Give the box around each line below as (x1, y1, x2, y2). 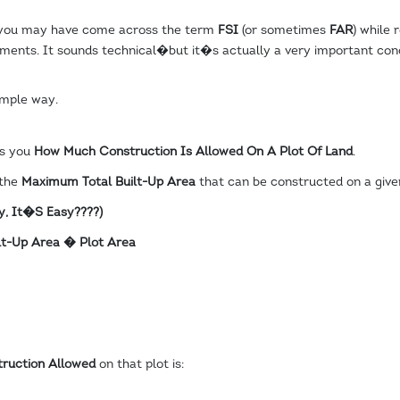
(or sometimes (237, 23, 329, 37)
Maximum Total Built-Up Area (21, 175, 196, 189)
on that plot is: (95, 357, 184, 371)
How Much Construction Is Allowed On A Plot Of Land (33, 145, 353, 159)
